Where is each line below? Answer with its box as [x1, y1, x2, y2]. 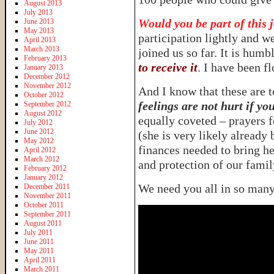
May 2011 [24, 246, 54, 255]
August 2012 [24, 108, 62, 117]
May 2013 [24, 26, 54, 35]
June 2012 [24, 127, 54, 136]
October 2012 [24, 90, 64, 99]
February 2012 [24, 163, 67, 172]
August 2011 [24, 218, 62, 228]
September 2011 [24, 209, 71, 218]
